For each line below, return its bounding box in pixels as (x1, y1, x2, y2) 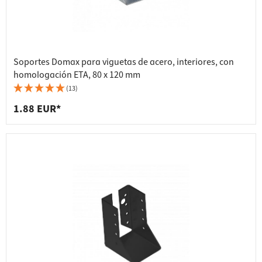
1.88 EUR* (13, 102, 61, 117)
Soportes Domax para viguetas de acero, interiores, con (13, 56, 234, 69)
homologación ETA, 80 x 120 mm (13, 68, 140, 82)
